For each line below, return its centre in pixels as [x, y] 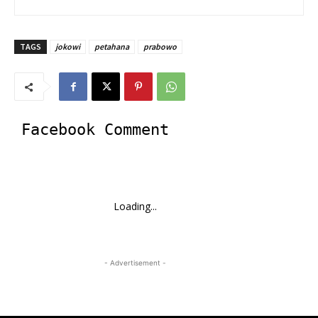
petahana [112, 46]
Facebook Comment [95, 129]
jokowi [68, 46]
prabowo [160, 46]
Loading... [135, 206]
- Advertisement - [135, 262]
